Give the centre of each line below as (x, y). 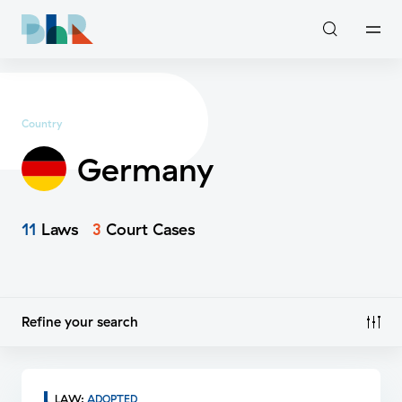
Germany (145, 169)
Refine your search (80, 322)
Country (42, 124)
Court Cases (148, 230)
